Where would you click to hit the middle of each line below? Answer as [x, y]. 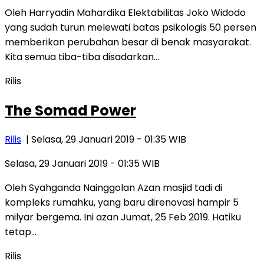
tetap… [21, 232]
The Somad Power [70, 110]
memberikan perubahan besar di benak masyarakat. [128, 42]
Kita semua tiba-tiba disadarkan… [82, 57]
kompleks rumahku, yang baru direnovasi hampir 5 [122, 203]
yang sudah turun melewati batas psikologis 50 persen [131, 27]
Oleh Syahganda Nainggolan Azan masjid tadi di [113, 188]
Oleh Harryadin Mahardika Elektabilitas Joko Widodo [125, 12]
